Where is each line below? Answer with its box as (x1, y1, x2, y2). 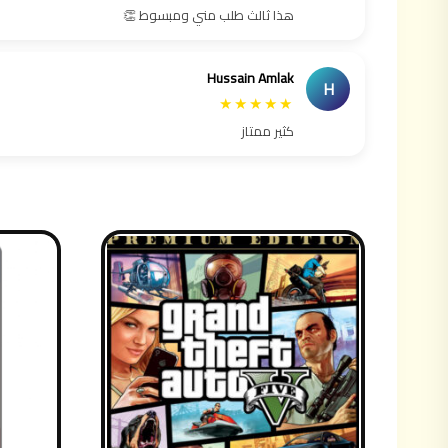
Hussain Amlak (207, 65, 294, 92)
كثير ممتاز (241, 119, 294, 144)
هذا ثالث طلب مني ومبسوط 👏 (123, 3, 294, 28)
